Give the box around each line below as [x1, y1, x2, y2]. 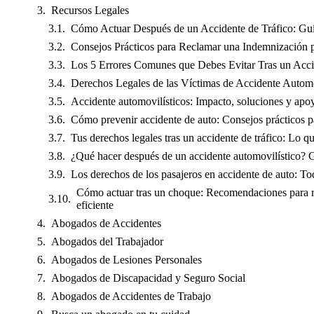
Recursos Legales [51, 4, 129, 16]
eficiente [76, 199, 114, 211]
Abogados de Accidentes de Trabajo [51, 290, 211, 302]
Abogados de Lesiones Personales [51, 254, 202, 266]
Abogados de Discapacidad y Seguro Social [51, 272, 245, 284]
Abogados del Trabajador [51, 235, 163, 247]
